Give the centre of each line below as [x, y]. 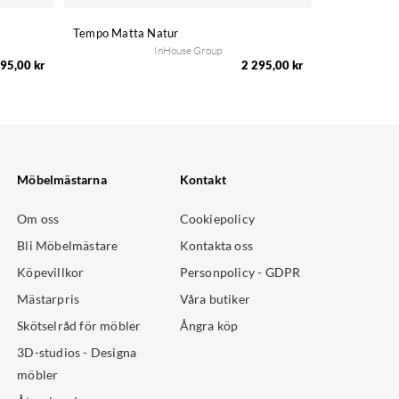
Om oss [38, 219]
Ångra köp [209, 326]
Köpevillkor [51, 273]
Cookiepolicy [217, 219]
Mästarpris [49, 299]
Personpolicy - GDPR [240, 273]
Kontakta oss [216, 246]
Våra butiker [215, 299]
